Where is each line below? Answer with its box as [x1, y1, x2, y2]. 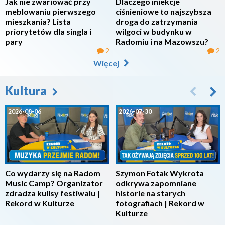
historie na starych [116, 188, 185, 198]
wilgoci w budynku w [116, 27, 192, 37]
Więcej [93, 58, 121, 68]
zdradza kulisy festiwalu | [5, 188, 100, 198]
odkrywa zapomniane [116, 178, 196, 188]
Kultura [5, 83, 49, 98]
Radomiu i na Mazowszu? [116, 37, 208, 47]
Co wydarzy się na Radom [5, 168, 100, 178]
